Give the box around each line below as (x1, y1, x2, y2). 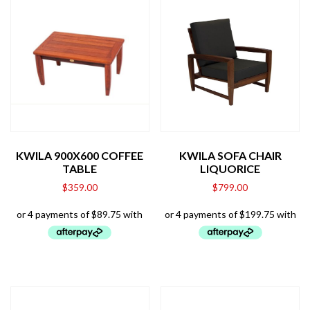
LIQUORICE (200, 161, 261, 175)
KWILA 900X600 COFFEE (16, 148, 144, 162)
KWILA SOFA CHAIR (179, 148, 282, 162)
